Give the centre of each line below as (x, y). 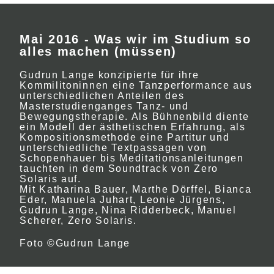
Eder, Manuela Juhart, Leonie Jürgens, (123, 200)
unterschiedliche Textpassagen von (113, 148)
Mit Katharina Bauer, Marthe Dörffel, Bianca (136, 189)
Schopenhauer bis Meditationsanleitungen (132, 158)
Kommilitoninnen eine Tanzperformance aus (136, 85)
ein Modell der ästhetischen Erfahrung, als (133, 127)
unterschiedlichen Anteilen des (102, 96)
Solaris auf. (50, 179)
